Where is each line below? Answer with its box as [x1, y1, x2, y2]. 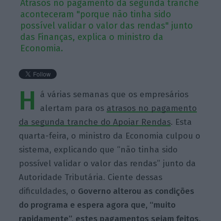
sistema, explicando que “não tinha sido [19, 144, 178, 155]
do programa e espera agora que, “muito [19, 199, 176, 210]
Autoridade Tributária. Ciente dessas [19, 172, 163, 183]
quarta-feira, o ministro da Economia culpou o [19, 130, 201, 141]
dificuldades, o [19, 185, 78, 196]
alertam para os [40, 103, 107, 113]
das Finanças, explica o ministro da [20, 31, 164, 42]
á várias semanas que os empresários [40, 89, 189, 100]
